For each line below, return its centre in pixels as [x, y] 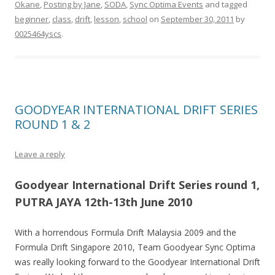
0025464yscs [38, 33]
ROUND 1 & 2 [52, 124]
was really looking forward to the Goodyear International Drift [137, 261]
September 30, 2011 [197, 19]
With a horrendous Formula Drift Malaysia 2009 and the [126, 232]
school [135, 19]
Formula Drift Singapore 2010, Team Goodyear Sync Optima [135, 247]
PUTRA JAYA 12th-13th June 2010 [103, 202]
